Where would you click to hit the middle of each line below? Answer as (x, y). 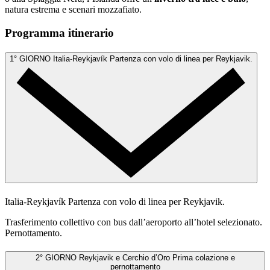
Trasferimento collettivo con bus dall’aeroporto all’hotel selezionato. (133, 222)
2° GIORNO (56, 257)
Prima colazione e (203, 257)
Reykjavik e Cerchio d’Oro (125, 257)
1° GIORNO (30, 58)
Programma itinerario (59, 33)
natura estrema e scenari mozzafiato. (73, 9)
